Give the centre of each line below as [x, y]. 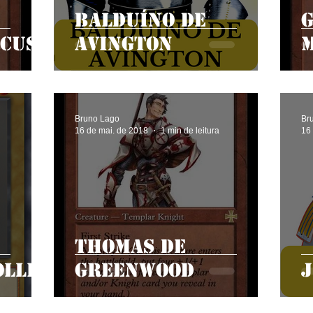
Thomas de [130, 247]
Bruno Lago [97, 119]
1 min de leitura [190, 130]
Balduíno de [140, 20]
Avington [124, 44]
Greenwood [134, 270]
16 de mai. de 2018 [111, 130]
